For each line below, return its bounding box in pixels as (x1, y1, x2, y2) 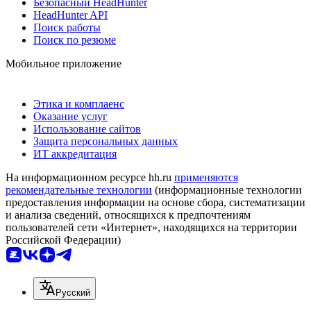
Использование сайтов (33, 122, 141, 135)
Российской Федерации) (6, 233, 121, 246)
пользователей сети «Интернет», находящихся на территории (6, 221, 297, 233)
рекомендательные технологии (6, 183, 152, 196)
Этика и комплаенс (33, 97, 124, 110)
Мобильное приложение (6, 57, 121, 69)
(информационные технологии (152, 183, 302, 196)
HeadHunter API (33, 8, 108, 21)
